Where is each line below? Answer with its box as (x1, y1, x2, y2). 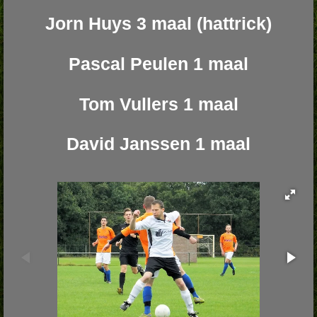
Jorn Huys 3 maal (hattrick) (45, 13, 272, 34)
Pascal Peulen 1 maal (69, 53, 248, 74)
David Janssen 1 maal (67, 134, 250, 154)
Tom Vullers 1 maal (79, 93, 238, 114)
